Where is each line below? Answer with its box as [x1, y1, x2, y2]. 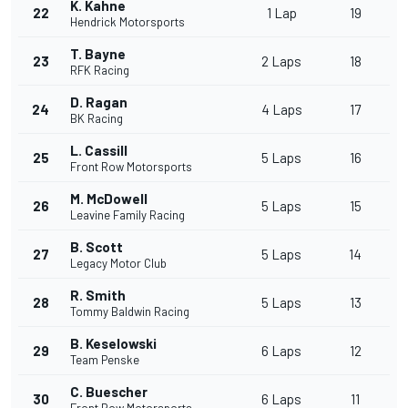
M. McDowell [70, 190, 148, 208]
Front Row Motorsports [70, 159, 192, 175]
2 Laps [261, 53, 301, 70]
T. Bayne [70, 46, 126, 63]
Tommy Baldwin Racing [70, 304, 189, 320]
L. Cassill [70, 142, 127, 159]
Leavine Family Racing [70, 208, 185, 223]
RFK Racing [70, 63, 129, 78]
